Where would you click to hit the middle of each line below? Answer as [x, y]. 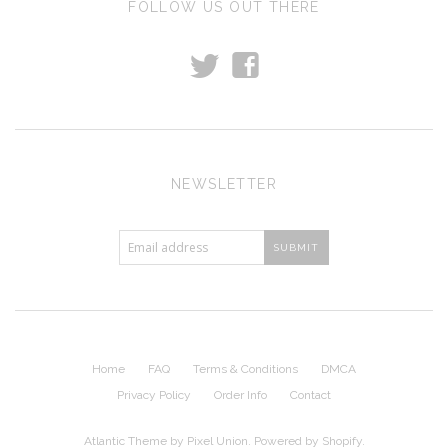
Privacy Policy [154, 394]
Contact [310, 394]
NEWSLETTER [224, 183]
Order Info [240, 394]
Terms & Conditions [245, 368]
